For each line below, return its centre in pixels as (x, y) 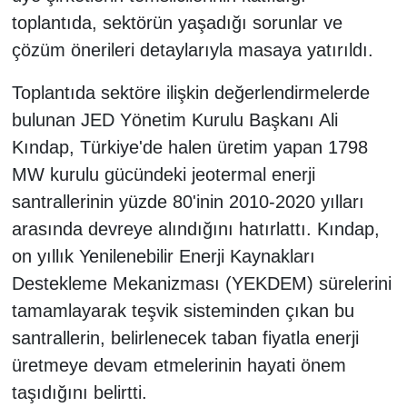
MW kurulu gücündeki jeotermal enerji (163, 175)
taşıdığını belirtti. (79, 393)
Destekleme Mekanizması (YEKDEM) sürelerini (201, 284)
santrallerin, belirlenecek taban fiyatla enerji (185, 338)
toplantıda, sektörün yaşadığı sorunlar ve (177, 23)
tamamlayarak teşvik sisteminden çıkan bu (183, 311)
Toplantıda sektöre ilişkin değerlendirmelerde (190, 93)
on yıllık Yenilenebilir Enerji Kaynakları (163, 257)
